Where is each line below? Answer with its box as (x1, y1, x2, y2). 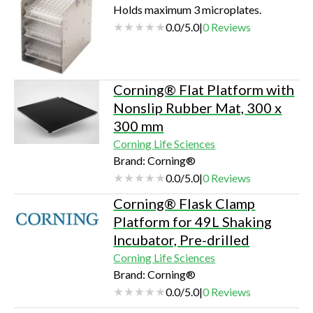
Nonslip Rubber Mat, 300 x (113, 99, 282, 116)
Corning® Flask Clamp (113, 194, 256, 212)
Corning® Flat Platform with (113, 80, 295, 98)
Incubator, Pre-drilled (113, 231, 250, 248)
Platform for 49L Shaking (113, 212, 272, 230)
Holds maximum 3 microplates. (113, 2, 262, 16)
